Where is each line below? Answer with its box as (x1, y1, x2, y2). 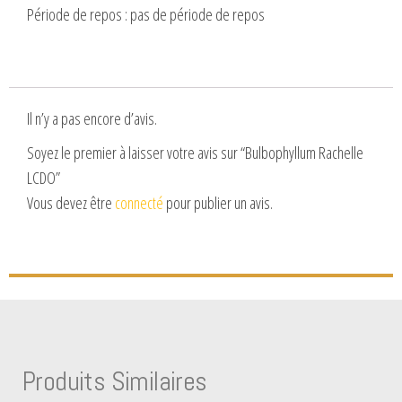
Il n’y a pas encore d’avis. (27, 107, 157, 129)
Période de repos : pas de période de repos (27, 3, 265, 25)
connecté (115, 191, 163, 214)
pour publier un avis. (163, 191, 273, 214)
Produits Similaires (22, 364, 207, 399)
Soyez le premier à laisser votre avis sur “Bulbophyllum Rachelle (27, 141, 363, 163)
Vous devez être (27, 191, 115, 214)
